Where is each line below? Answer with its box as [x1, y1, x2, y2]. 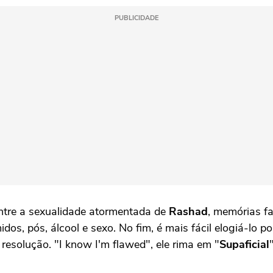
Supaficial [219, 236, 269, 252]
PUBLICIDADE [115, 13, 158, 23]
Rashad [169, 204, 208, 219]
